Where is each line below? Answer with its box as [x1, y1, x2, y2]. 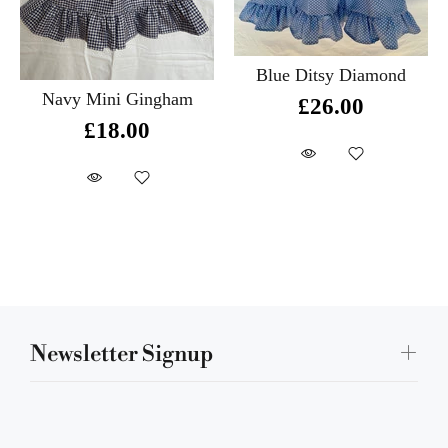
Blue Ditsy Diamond [256, 65, 406, 86]
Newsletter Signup [30, 340, 213, 368]
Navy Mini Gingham [41, 88, 193, 109]
